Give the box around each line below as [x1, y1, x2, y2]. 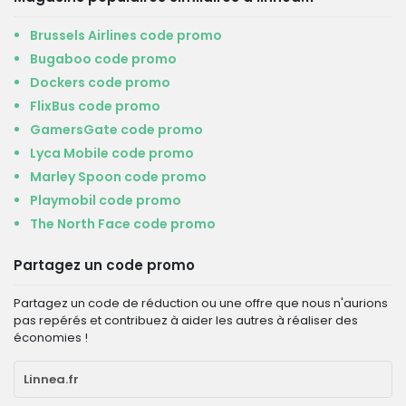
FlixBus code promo [30, 97, 160, 115]
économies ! [14, 329, 88, 346]
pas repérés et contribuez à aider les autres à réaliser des [14, 312, 358, 329]
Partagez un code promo [14, 256, 195, 275]
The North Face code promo [30, 215, 216, 233]
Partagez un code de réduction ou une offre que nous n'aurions [14, 295, 388, 312]
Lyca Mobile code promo [30, 144, 194, 162]
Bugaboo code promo [30, 50, 177, 68]
